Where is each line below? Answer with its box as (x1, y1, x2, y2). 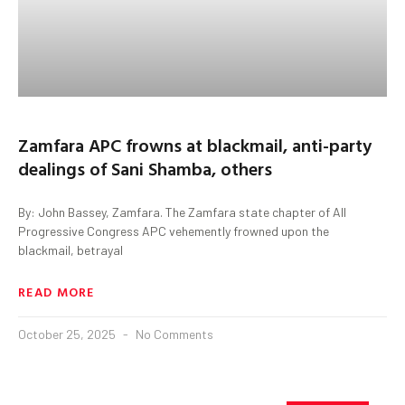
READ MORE (18, 281, 95, 301)
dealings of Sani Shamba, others (18, 154, 272, 182)
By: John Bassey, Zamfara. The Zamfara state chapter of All (18, 203, 346, 220)
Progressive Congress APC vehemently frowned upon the (18, 222, 329, 239)
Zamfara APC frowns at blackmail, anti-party (18, 130, 372, 158)
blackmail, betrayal (18, 241, 123, 258)
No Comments (133, 325, 213, 342)
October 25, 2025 (18, 325, 118, 342)
